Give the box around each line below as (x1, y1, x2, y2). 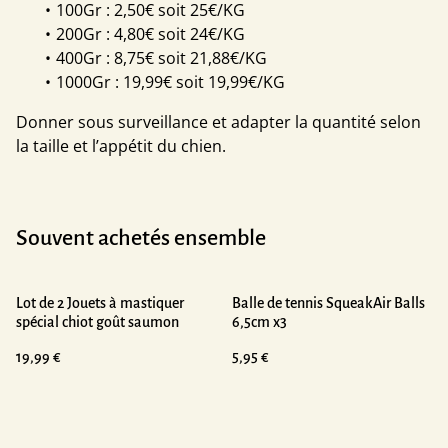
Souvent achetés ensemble (16, 225, 266, 250)
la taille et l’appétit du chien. (16, 134, 226, 157)
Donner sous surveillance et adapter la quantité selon (16, 110, 421, 133)
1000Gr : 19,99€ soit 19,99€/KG (56, 70, 285, 93)
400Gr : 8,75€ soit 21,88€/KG (56, 46, 267, 69)
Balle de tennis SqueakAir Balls (232, 294, 425, 311)
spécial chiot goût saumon (16, 313, 179, 330)
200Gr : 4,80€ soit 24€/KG (56, 22, 245, 45)
